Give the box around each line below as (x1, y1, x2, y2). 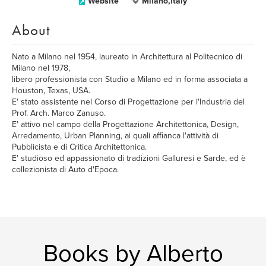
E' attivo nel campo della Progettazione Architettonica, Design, (12, 119, 239, 129)
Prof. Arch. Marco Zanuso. (12, 108, 106, 118)
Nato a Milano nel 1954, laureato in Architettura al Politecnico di (12, 52, 242, 62)
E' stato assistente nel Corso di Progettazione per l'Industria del (12, 97, 245, 107)
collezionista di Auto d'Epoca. (12, 164, 119, 175)
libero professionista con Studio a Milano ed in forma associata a (12, 74, 248, 84)
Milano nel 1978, (12, 63, 70, 73)
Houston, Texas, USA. (12, 85, 90, 96)
